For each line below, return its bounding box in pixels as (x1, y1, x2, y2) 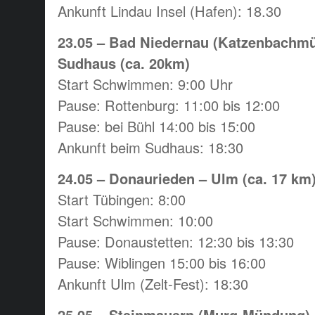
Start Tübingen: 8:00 (58, 188, 186, 210)
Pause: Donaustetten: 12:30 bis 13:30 (58, 231, 294, 252)
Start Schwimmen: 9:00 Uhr (58, 73, 233, 94)
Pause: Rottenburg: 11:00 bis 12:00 (58, 94, 280, 115)
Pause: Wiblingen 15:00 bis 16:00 (58, 252, 266, 273)
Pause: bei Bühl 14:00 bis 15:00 (58, 115, 255, 136)
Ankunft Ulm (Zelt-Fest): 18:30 (58, 273, 248, 294)
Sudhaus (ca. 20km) (58, 52, 190, 73)
